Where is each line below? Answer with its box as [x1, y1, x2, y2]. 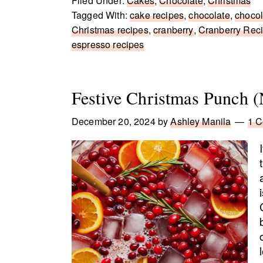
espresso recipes [72, 38, 144, 51]
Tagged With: [72, 8, 130, 22]
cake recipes [130, 8, 184, 22]
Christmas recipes [72, 23, 149, 36]
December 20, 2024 [72, 114, 156, 128]
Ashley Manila [170, 114, 231, 128]
